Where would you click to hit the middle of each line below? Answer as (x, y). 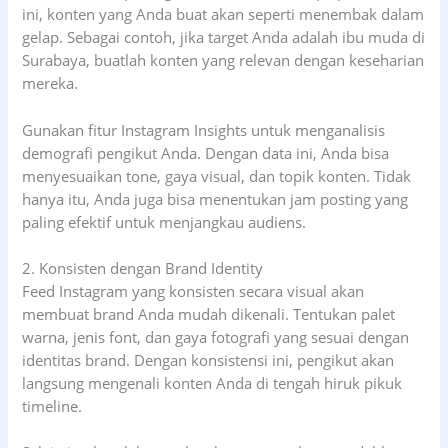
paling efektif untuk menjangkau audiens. (164, 221)
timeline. (52, 405)
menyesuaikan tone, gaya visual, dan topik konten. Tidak (217, 175)
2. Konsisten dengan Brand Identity (143, 267)
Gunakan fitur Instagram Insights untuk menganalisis (204, 129)
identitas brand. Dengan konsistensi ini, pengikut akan (208, 359)
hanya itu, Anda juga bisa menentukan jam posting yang (215, 198)
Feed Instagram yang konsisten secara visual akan (193, 290)
